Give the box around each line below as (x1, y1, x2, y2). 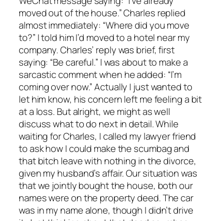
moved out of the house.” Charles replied (19, 6, 185, 20)
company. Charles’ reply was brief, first (19, 43, 175, 57)
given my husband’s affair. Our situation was (19, 167, 197, 180)
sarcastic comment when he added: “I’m (19, 68, 182, 81)
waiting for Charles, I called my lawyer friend (19, 130, 196, 143)
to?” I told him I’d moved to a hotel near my (19, 31, 190, 44)
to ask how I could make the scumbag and (19, 142, 190, 155)
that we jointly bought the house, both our (19, 179, 193, 192)
